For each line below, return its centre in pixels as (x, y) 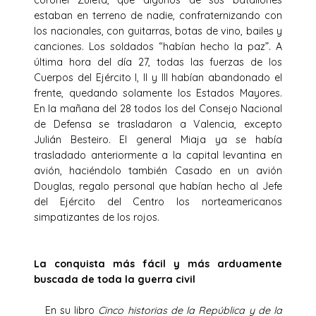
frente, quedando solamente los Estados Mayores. (158, 93)
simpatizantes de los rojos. (99, 217)
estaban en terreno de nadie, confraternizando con (158, 15)
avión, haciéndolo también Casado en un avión (158, 170)
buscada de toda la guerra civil (119, 279)
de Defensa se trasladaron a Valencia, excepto (158, 124)
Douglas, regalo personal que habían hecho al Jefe (158, 186)
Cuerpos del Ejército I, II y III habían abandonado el (158, 77)
